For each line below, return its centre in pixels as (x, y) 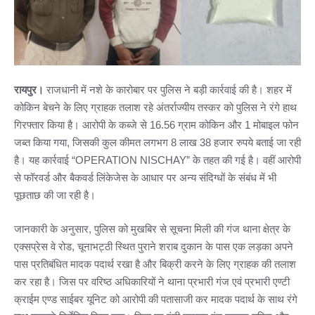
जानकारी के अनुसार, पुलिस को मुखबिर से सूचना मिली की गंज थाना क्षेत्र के (152, 229)
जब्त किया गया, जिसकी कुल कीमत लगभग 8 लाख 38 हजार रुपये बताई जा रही (157, 143)
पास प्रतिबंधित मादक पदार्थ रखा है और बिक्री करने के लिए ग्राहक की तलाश (155, 264)
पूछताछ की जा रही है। (55, 195)
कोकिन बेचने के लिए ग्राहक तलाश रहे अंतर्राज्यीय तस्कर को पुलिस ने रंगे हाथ (155, 108)
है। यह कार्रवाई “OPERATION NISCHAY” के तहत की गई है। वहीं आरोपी (157, 160)
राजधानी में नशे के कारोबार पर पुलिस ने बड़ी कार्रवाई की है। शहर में (168, 90)
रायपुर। (29, 90)
